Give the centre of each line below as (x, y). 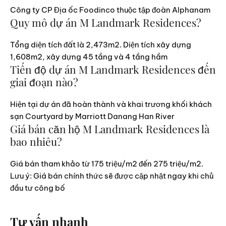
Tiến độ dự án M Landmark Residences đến (113, 69)
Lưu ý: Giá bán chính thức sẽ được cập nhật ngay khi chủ (112, 176)
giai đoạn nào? (44, 81)
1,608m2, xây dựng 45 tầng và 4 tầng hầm (89, 56)
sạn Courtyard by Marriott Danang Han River (92, 116)
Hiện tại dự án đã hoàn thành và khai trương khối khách (111, 104)
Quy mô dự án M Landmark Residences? (106, 22)
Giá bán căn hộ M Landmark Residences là (110, 128)
